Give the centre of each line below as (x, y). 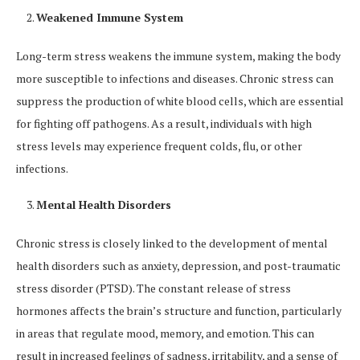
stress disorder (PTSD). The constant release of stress (153, 288)
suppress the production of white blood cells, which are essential (180, 101)
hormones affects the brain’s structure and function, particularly (179, 311)
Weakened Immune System (110, 18)
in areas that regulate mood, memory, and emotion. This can (165, 333)
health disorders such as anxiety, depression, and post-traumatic (178, 266)
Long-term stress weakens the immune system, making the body (178, 56)
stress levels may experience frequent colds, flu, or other (159, 146)
